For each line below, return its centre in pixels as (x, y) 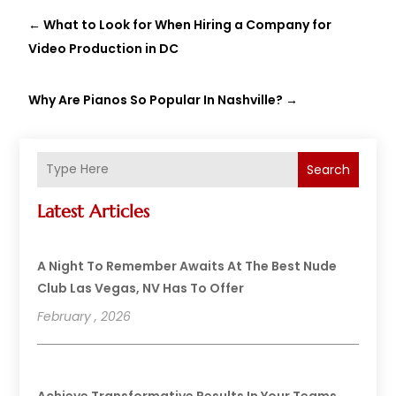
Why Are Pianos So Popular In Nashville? (156, 99)
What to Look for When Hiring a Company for (188, 24)
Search (328, 169)
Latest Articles (94, 211)
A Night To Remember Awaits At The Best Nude (187, 266)
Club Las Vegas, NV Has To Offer (141, 288)
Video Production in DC (104, 48)
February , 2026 (84, 316)
